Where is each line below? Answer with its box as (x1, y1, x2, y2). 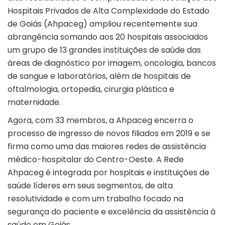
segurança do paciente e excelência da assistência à (8, 206, 215, 218)
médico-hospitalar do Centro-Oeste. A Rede (8, 154, 184, 166)
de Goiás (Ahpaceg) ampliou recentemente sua (8, 18, 197, 30)
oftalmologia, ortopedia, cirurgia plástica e (8, 83, 174, 95)
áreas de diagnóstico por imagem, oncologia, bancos (8, 57, 216, 69)
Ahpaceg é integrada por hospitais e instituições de (8, 167, 209, 179)
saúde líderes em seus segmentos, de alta (8, 180, 173, 192)
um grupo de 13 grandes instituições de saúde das (8, 44, 201, 56)
